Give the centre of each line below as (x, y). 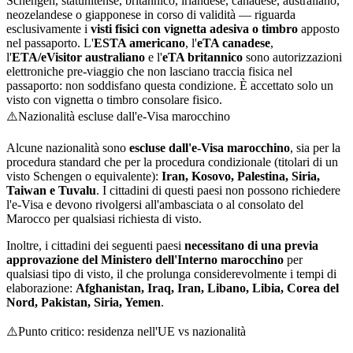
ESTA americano (139, 43)
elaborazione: (41, 288)
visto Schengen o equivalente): (84, 176)
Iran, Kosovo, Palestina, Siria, (241, 176)
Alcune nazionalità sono (68, 148)
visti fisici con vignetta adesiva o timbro (194, 29)
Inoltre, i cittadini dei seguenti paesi (95, 245)
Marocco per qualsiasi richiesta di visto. (104, 219)
